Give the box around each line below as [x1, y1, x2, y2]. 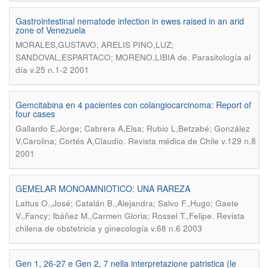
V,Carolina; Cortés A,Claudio [16, 135, 123, 147]
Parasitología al [192, 51, 251, 63]
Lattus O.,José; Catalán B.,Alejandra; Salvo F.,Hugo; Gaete [16, 197, 239, 209]
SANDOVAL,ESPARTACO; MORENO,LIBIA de [16, 51, 187, 63]
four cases [16, 108, 55, 120]
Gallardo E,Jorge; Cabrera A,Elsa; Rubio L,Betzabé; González [16, 123, 250, 134]
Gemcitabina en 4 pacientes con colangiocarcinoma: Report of [16, 99, 251, 111]
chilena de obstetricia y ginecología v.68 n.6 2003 [16, 223, 202, 234]
